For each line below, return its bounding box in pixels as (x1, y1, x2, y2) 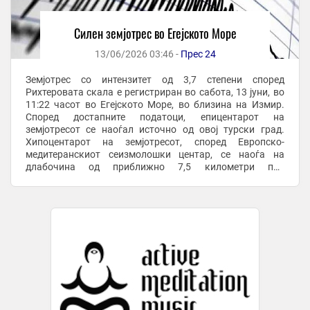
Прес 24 (180, 48, 216, 60)
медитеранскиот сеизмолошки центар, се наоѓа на (25, 149, 284, 161)
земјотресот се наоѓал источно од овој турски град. (25, 124, 284, 136)
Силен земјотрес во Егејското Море (73, 24, 237, 43)
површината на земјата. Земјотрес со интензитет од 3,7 (25, 174, 141, 185)
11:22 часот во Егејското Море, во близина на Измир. (25, 99, 284, 111)
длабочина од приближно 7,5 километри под (25, 161, 284, 173)
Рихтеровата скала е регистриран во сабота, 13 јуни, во (25, 86, 284, 98)
